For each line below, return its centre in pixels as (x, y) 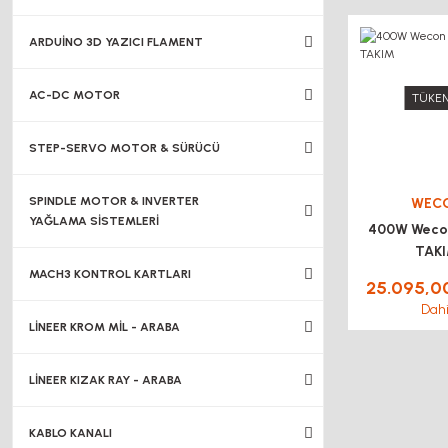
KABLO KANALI (70, 433)
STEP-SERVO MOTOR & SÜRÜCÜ (124, 148)
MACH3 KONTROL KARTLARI (110, 274)
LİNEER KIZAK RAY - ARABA (105, 380)
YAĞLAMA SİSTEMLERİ (94, 221)
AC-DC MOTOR (74, 95)
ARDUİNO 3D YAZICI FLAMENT (116, 42)
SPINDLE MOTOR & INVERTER (114, 201)
